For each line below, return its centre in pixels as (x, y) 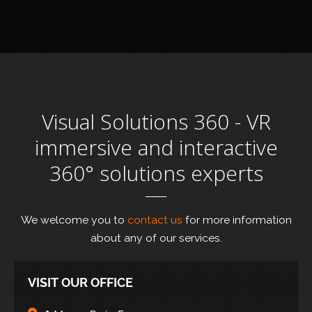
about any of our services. (156, 238)
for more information (238, 220)
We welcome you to (74, 220)
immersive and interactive (156, 147)
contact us (155, 220)
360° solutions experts (156, 173)
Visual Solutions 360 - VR (156, 122)
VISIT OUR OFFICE (80, 282)
